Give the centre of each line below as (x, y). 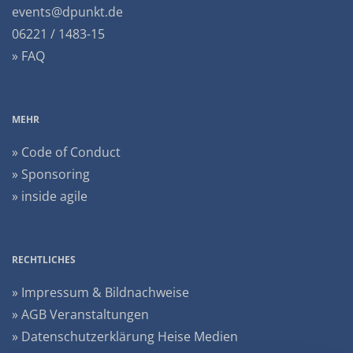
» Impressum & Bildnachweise (100, 292)
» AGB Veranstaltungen (80, 314)
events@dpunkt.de (67, 12)
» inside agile (50, 196)
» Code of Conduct (66, 152)
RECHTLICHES (44, 260)
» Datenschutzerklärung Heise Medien (125, 336)
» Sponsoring (51, 174)
